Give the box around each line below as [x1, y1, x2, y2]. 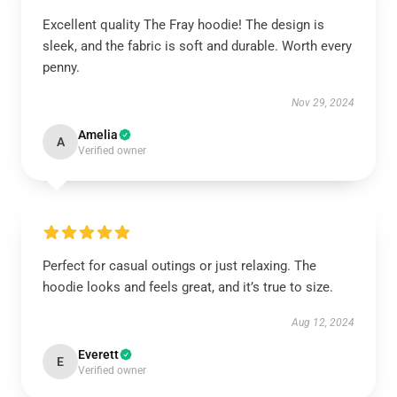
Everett [78, 347, 119, 362]
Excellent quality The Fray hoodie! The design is [43, 17, 324, 33]
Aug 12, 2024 [292, 316, 354, 329]
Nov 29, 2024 [292, 97, 354, 109]
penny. [43, 59, 80, 75]
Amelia [78, 128, 118, 142]
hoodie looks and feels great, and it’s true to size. [43, 279, 333, 295]
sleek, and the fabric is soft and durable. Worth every [43, 38, 352, 54]
